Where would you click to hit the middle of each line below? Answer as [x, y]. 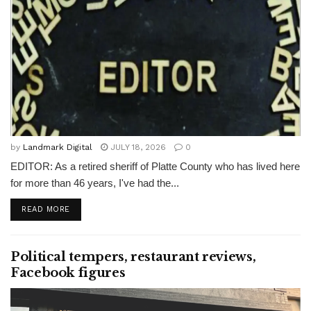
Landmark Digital [58, 147]
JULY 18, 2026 [137, 147]
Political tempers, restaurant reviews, [133, 257]
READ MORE [46, 209]
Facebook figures [68, 273]
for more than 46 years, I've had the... [95, 183]
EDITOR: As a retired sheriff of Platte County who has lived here [155, 166]
